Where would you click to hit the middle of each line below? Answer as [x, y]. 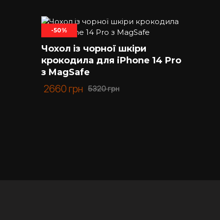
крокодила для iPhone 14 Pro [111, 60]
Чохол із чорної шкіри [94, 49]
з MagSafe [66, 72]
